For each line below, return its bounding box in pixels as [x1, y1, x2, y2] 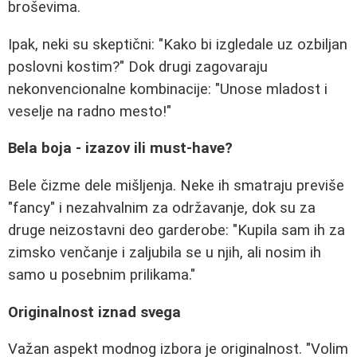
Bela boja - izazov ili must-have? [8, 139, 233, 158]
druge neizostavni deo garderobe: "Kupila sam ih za [8, 221, 345, 239]
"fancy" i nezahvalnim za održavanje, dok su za [8, 198, 316, 217]
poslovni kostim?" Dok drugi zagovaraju [8, 57, 268, 76]
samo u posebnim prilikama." [8, 265, 195, 284]
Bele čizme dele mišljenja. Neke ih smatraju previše [8, 176, 344, 194]
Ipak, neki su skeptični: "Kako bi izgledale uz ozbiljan [8, 35, 347, 53]
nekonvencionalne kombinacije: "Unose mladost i [8, 80, 328, 98]
